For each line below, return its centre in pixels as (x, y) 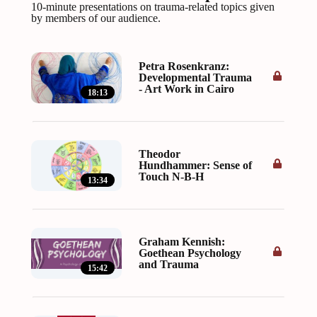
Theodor (160, 154)
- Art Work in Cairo (186, 89)
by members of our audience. (96, 18)
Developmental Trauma (195, 78)
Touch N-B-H (171, 177)
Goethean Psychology (190, 253)
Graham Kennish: (182, 242)
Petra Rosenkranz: (184, 67)
